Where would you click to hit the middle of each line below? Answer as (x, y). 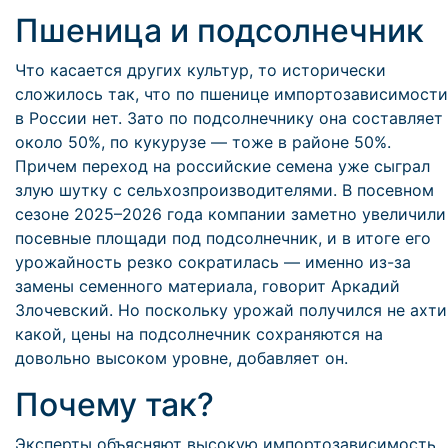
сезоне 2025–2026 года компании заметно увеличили (230, 214)
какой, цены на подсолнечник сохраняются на (199, 334)
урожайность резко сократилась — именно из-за (213, 262)
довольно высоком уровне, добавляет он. (181, 358)
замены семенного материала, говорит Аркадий (207, 286)
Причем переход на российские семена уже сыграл (222, 166)
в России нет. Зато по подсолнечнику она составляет (229, 118)
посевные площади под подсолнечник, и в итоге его (223, 238)
